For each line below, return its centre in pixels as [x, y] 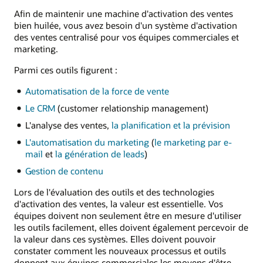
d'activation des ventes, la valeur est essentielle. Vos [119, 203]
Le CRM [40, 108]
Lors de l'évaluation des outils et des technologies [114, 192]
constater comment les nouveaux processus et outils [120, 250]
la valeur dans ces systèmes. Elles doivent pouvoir [115, 239]
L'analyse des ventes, [68, 125]
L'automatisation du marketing [87, 142]
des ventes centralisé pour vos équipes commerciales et [127, 37]
